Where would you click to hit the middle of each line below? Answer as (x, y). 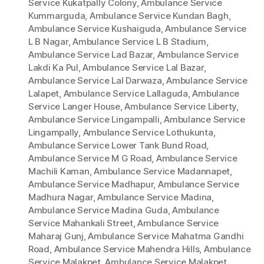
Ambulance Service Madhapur (91, 184)
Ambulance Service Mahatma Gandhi (166, 236)
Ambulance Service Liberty (181, 107)
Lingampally (54, 133)
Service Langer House (74, 107)
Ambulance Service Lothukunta (148, 133)
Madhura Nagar (61, 197)
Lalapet (44, 94)
